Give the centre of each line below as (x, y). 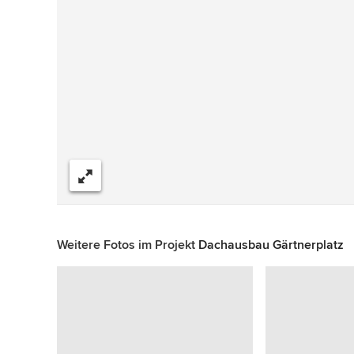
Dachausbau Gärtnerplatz (271, 245)
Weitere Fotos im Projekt (128, 245)
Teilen (306, 175)
